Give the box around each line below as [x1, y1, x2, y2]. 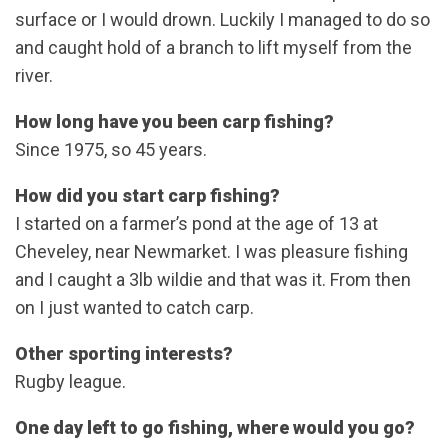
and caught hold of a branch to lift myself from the [15, 36, 412, 58]
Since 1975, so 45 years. [15, 138, 207, 160]
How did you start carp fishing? [15, 184, 280, 206]
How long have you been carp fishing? [15, 110, 334, 132]
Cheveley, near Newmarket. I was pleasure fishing [15, 240, 408, 262]
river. [15, 64, 53, 86]
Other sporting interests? [15, 342, 233, 364]
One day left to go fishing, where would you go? [15, 416, 415, 438]
